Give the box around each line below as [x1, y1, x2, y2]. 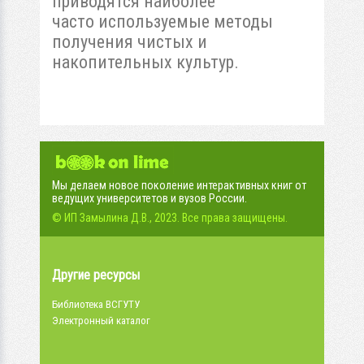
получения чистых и [52, 31, 207, 52]
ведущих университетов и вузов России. [52, 191, 247, 205]
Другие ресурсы [52, 266, 140, 283]
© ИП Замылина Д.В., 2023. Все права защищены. [52, 210, 288, 224]
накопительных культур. [52, 51, 239, 72]
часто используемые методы [52, 11, 273, 32]
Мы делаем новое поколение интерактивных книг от [52, 178, 306, 192]
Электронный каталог [52, 314, 150, 327]
